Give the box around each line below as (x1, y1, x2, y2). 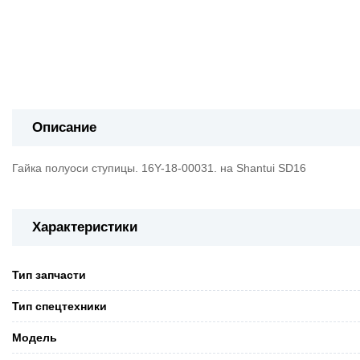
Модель (12, 330, 57, 344)
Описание (32, 120, 96, 136)
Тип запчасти (12, 268, 86, 281)
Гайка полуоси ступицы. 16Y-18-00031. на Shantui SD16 (12, 162, 306, 175)
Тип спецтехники (12, 299, 107, 313)
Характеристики (32, 219, 137, 235)
